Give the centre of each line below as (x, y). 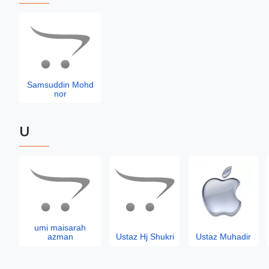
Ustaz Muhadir (223, 237)
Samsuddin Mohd (60, 85)
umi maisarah (60, 228)
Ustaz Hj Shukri (145, 237)
